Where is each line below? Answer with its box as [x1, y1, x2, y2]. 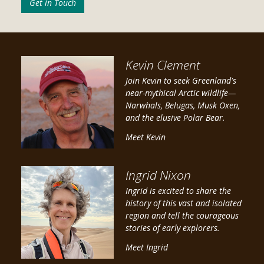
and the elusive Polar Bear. [125, 112, 225, 124]
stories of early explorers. [125, 222, 220, 234]
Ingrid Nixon [125, 167, 191, 184]
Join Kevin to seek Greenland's [125, 75, 236, 87]
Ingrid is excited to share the [125, 185, 231, 197]
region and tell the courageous [125, 210, 239, 222]
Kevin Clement [125, 57, 200, 74]
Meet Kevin [125, 131, 166, 143]
